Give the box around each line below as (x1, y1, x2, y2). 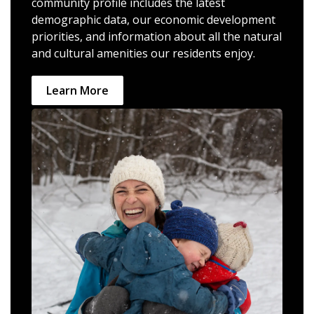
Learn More (46, 83, 109, 98)
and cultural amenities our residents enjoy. (32, 46, 258, 61)
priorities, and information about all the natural (32, 29, 282, 44)
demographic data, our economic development (32, 12, 275, 27)
